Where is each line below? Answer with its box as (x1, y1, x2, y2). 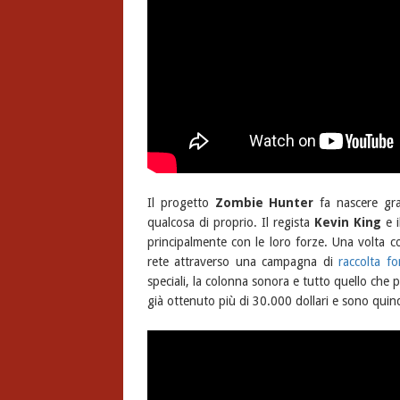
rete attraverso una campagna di (146, 254, 339, 270)
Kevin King (314, 215, 382, 230)
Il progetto (146, 196, 215, 211)
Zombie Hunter (214, 196, 314, 211)
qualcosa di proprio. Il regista (146, 215, 315, 230)
